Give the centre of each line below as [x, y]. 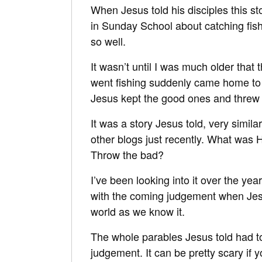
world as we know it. [139, 211]
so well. [108, 41]
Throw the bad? [127, 154]
